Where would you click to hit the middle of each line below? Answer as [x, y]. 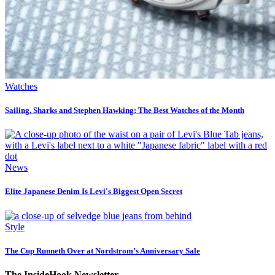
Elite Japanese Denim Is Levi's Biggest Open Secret [94, 192]
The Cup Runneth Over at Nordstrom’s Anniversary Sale [103, 250]
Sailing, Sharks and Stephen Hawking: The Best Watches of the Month [125, 110]
